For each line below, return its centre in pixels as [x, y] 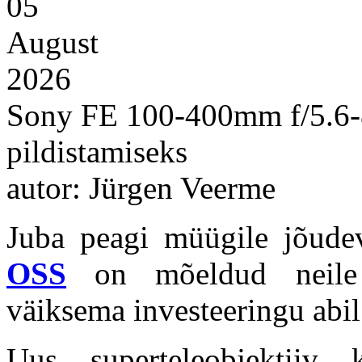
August [53, 42]
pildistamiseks [97, 152]
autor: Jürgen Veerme [141, 188]
